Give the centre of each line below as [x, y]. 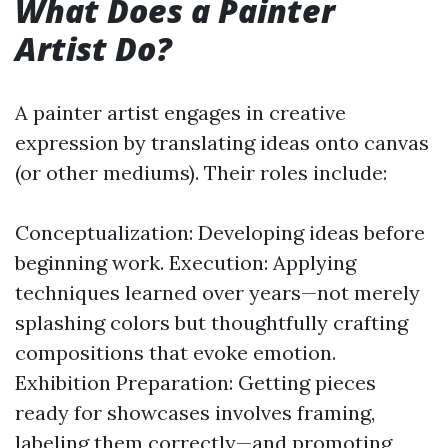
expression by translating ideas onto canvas [222, 142]
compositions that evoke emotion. [175, 352]
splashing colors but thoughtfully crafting [211, 322]
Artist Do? [93, 48]
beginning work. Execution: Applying [185, 262]
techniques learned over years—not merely [217, 292]
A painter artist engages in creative [180, 112]
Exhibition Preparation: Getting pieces [195, 382]
